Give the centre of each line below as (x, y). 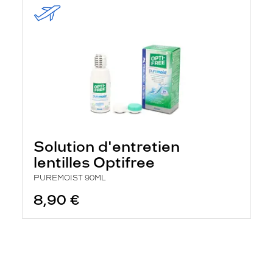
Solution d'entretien (107, 147)
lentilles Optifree (94, 162)
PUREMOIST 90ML (70, 178)
